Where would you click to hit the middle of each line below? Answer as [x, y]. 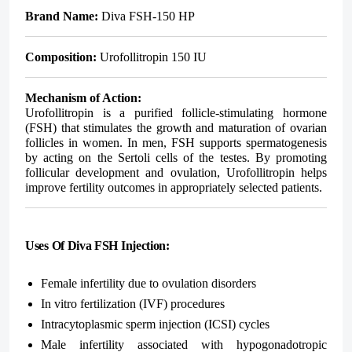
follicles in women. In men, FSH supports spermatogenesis [176, 142]
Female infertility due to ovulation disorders [148, 283]
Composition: [61, 57]
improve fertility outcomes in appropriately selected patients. [174, 187]
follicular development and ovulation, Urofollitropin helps [176, 172]
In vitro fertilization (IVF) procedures [133, 303]
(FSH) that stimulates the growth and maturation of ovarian [176, 127]
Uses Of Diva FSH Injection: [97, 245]
